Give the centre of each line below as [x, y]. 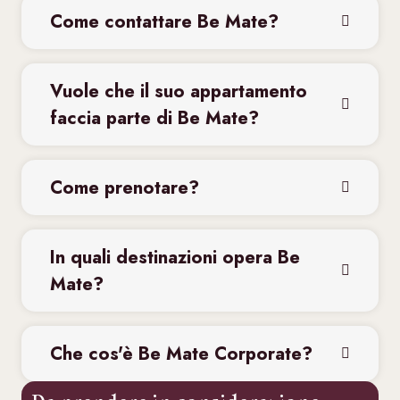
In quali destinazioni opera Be [175, 257]
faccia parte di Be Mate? [154, 117]
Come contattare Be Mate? [164, 21]
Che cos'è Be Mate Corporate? [181, 353]
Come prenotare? [125, 187]
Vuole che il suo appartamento [179, 91]
